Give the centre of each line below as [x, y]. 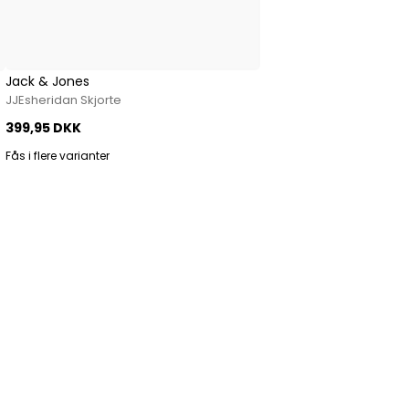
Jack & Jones [48, 81]
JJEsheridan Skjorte [64, 100]
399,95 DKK [44, 127]
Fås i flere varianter [58, 155]
